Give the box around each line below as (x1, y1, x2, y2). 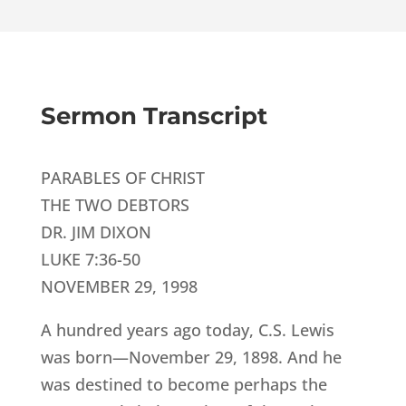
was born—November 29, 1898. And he (40, 346, 342, 369)
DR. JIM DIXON (40, 221, 151, 244)
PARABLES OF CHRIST (40, 167, 205, 189)
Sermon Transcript (40, 101, 267, 131)
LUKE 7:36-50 (40, 248, 140, 271)
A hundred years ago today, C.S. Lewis (40, 319, 334, 342)
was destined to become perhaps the (40, 373, 327, 396)
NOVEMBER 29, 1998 (40, 275, 198, 298)
